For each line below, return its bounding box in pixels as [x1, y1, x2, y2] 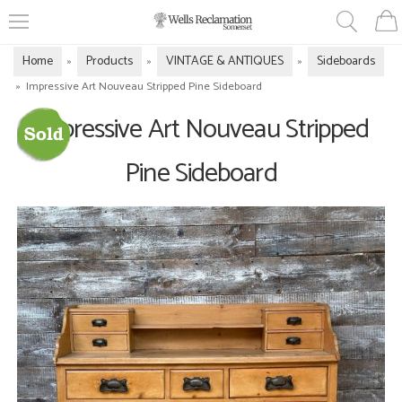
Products [86, 51, 133, 72]
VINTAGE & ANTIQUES [166, 51, 284, 72]
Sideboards [317, 51, 375, 72]
